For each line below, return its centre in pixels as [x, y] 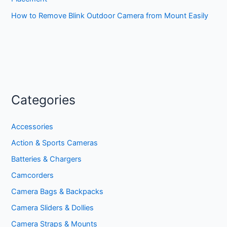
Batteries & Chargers [47, 159]
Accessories [32, 127]
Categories [44, 100]
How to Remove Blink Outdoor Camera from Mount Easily [110, 16]
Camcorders [33, 176]
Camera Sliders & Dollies [53, 207]
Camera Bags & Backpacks [58, 191]
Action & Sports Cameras [55, 143]
